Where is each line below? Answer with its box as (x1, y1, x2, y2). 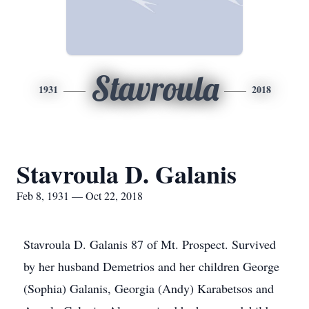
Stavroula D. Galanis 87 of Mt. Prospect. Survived (23, 236, 276, 252)
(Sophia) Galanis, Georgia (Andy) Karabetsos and (23, 280, 274, 297)
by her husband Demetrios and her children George (23, 258, 279, 275)
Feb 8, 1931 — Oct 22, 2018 (17, 188, 143, 203)
